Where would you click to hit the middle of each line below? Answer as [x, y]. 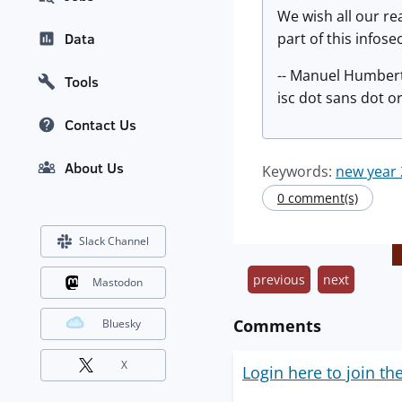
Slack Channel [114, 241]
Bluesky [122, 324]
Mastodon [117, 283]
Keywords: [299, 171]
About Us [94, 168]
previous [279, 280]
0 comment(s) [318, 198]
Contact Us [100, 125]
